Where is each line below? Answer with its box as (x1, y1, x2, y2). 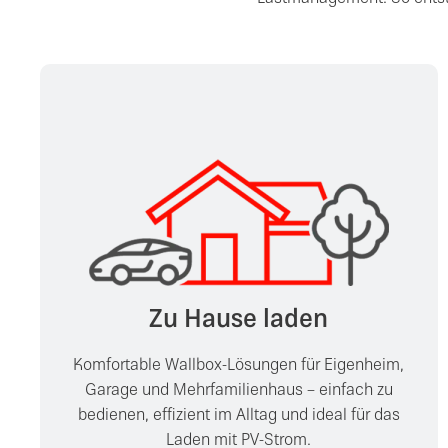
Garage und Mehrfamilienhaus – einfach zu (84, 383, 393, 399)
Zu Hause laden (149, 309, 329, 334)
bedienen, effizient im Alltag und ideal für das (77, 408, 400, 424)
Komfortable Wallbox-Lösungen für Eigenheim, (73, 358, 405, 374)
